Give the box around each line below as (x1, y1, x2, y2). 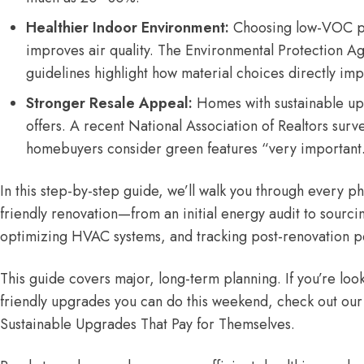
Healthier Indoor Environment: (26, 17, 229, 38)
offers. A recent (26, 115, 128, 136)
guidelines (26, 63, 90, 84)
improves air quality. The (26, 40, 185, 61)
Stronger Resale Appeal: (26, 93, 193, 114)
